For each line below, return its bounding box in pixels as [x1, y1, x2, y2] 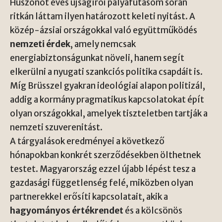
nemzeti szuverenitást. [10, 122, 103, 133]
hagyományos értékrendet [10, 205, 123, 217]
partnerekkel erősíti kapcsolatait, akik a [10, 191, 168, 203]
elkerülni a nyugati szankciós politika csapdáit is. [10, 66, 203, 78]
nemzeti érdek [10, 39, 70, 50]
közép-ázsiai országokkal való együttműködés [10, 25, 197, 36]
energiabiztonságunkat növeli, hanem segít [10, 53, 184, 64]
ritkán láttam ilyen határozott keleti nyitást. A [10, 11, 195, 22]
